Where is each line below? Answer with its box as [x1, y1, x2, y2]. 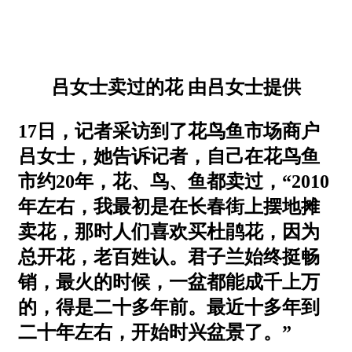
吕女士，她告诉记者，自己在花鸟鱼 [18, 145, 320, 167]
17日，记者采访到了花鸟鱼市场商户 [18, 120, 320, 141]
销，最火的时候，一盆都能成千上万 [18, 271, 320, 292]
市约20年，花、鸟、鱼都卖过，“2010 [18, 170, 329, 192]
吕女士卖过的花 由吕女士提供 [51, 76, 301, 97]
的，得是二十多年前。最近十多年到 [18, 296, 320, 317]
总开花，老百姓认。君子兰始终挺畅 [18, 246, 320, 267]
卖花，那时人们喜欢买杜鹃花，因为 [18, 221, 320, 242]
